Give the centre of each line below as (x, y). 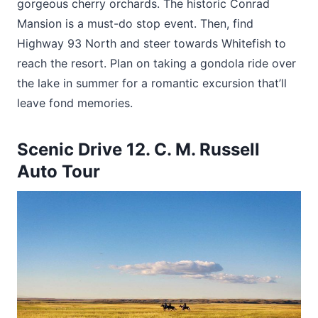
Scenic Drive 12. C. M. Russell (138, 149)
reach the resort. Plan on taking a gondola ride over (157, 63)
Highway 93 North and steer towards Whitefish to (152, 43)
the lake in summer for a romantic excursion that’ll (152, 83)
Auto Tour (59, 171)
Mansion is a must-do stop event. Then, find (135, 23)
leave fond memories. (75, 103)
